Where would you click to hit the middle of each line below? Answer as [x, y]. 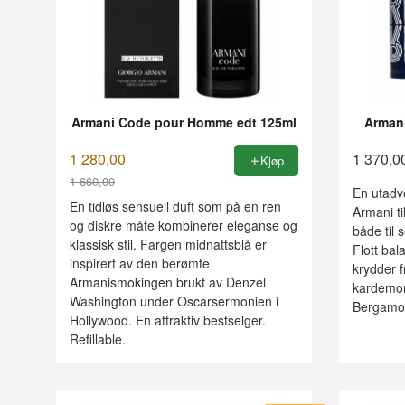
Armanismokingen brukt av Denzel [168, 283]
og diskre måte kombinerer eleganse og [184, 226]
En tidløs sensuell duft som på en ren [175, 207]
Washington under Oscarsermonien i [174, 301]
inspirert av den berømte [140, 264]
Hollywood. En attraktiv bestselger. [168, 320]
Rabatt [90, 200]
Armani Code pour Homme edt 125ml [184, 122]
